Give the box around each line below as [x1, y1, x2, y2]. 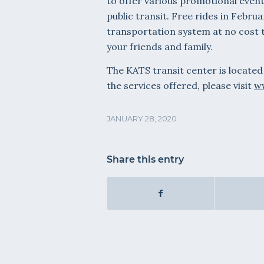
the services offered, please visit [107, 79, 254, 91]
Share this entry [107, 154, 184, 166]
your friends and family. [107, 41, 213, 53]
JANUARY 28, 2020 [107, 114, 177, 124]
